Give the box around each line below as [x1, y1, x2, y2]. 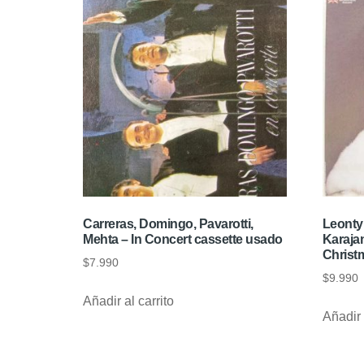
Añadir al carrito [83, 294, 174, 309]
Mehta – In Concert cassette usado [83, 232, 283, 247]
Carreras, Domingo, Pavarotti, [83, 217, 253, 232]
